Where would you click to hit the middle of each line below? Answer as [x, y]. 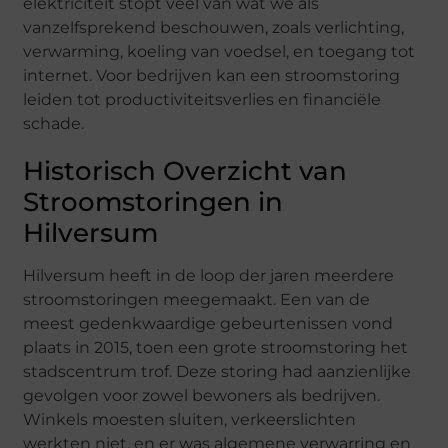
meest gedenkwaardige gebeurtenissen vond [208, 323]
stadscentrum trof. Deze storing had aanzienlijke [217, 371]
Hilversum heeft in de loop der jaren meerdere [209, 275]
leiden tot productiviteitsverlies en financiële [202, 99]
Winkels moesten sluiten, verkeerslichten [190, 419]
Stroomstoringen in [153, 201]
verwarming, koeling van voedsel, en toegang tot [219, 51]
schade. [54, 123]
